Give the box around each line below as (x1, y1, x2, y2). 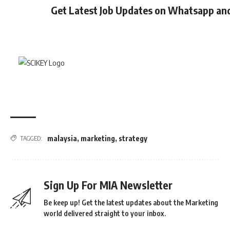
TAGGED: (20, 134, 42, 142)
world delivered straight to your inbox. (44, 208, 166, 218)
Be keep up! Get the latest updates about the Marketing (44, 198, 218, 207)
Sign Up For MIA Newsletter (44, 178, 172, 192)
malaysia (47, 133, 77, 143)
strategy (119, 133, 147, 143)
